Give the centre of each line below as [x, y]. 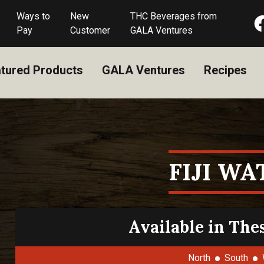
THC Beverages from [173, 16]
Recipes [225, 70]
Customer [90, 30]
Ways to [34, 16]
